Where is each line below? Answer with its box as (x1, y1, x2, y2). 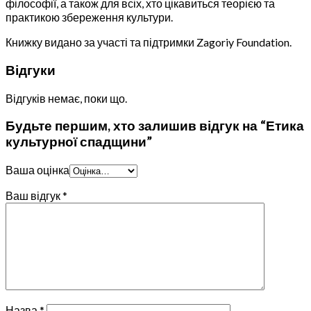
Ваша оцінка (6, 163, 69, 177)
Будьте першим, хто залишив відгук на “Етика (6, 118, 304, 134)
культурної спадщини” (6, 134, 152, 150)
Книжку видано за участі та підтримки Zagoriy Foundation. (6, 35, 292, 49)
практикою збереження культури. (6, 10, 173, 24)
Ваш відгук (6, 189, 62, 203)
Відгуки (6, 62, 56, 78)
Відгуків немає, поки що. (6, 91, 127, 105)
